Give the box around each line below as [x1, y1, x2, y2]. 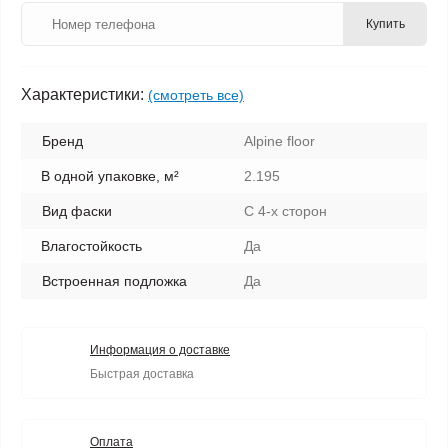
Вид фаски [42, 203, 112, 219]
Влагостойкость [41, 238, 142, 254]
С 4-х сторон [244, 203, 327, 219]
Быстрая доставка [90, 367, 194, 381]
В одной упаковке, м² [41, 168, 179, 184]
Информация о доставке [90, 343, 230, 357]
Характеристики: [21, 86, 144, 103]
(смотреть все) [148, 87, 244, 103]
